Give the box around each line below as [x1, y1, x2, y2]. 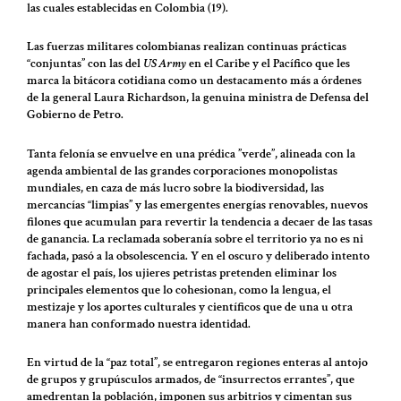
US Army [143, 55, 186, 73]
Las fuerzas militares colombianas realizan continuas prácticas [27, 38, 346, 55]
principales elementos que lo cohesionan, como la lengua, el [27, 281, 331, 298]
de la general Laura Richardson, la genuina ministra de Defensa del [27, 90, 369, 107]
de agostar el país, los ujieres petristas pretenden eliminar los [27, 264, 337, 281]
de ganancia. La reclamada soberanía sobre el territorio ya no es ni [27, 230, 363, 247]
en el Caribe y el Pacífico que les [186, 55, 350, 73]
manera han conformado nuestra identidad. [27, 315, 251, 332]
